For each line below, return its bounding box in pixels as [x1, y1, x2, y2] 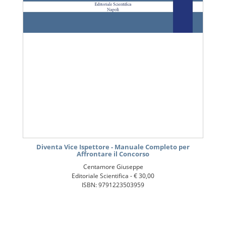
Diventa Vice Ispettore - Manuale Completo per [36, 142, 190, 152]
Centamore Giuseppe [83, 162, 143, 172]
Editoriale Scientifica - [72, 172, 134, 181]
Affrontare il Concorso [77, 149, 149, 159]
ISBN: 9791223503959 [82, 181, 144, 190]
